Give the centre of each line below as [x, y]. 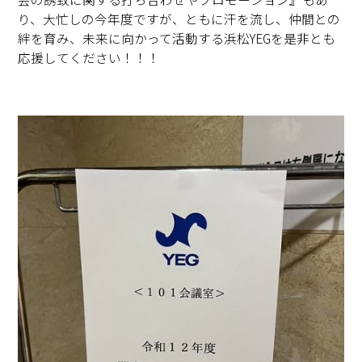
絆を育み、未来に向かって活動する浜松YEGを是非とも [177, 38]
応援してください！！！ [89, 58]
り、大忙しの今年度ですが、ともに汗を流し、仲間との [179, 19]
